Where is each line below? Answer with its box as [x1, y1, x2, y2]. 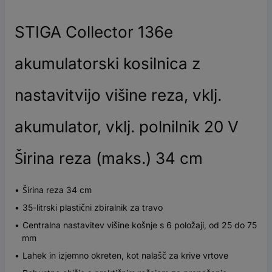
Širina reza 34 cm [22, 184, 92, 195]
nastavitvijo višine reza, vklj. [15, 85, 222, 104]
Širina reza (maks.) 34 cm [15, 148, 203, 168]
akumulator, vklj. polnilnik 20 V [15, 117, 239, 136]
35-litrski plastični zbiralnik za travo [22, 202, 163, 212]
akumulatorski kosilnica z [15, 53, 200, 73]
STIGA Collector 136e [15, 22, 173, 41]
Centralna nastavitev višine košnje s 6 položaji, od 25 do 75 [22, 219, 257, 230]
